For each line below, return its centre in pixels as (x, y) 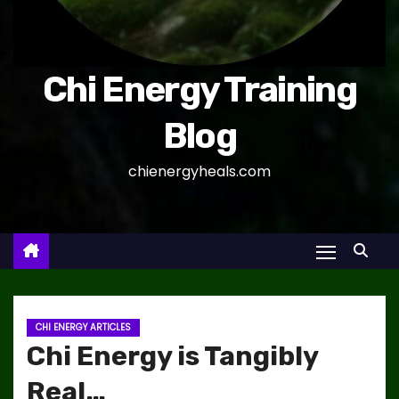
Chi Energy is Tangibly (172, 357)
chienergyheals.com (199, 172)
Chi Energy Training (199, 90)
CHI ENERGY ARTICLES (83, 328)
